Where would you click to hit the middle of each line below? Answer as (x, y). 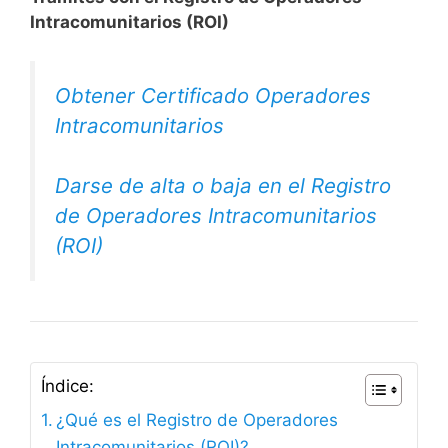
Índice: (67, 386)
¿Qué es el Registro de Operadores (197, 420)
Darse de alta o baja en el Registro (223, 186)
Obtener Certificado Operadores (213, 95)
